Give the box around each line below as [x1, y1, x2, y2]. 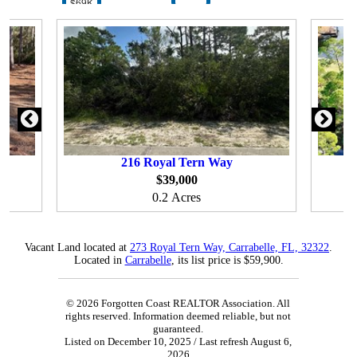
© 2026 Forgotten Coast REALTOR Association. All [66, 296, 291, 309]
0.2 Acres [152, 190, 201, 204]
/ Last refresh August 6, [191, 335, 292, 347]
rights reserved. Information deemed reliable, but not [65, 309, 292, 322]
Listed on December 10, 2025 [65, 335, 192, 347]
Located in [73, 253, 125, 266]
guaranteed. [153, 322, 204, 335]
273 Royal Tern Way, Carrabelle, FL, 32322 [130, 241, 329, 253]
